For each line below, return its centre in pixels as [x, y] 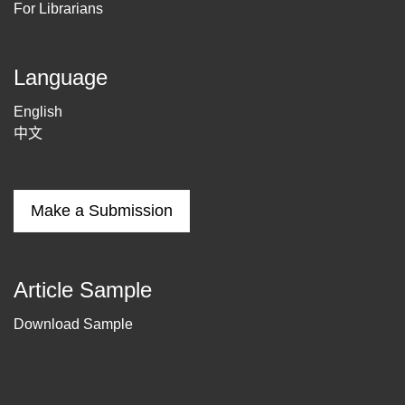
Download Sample [73, 324]
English [38, 112]
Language [61, 77]
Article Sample [83, 290]
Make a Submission [102, 211]
